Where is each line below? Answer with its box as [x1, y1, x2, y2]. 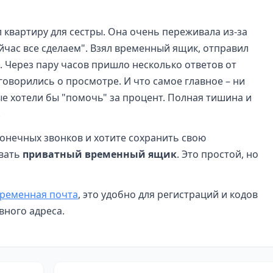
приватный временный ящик [23, 147, 177, 161]
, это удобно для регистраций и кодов [78, 187, 258, 201]
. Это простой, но [177, 147, 258, 161]
